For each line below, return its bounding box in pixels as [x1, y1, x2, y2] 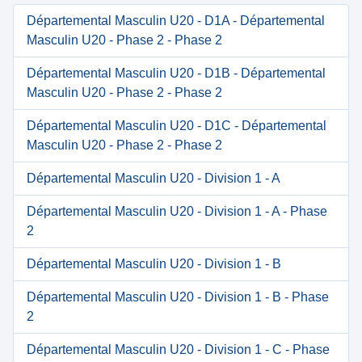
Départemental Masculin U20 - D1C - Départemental [27, 119, 326, 133]
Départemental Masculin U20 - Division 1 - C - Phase [27, 343, 330, 356]
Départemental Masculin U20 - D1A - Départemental [27, 14, 325, 27]
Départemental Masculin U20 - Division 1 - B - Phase [27, 290, 329, 304]
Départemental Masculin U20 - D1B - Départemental [27, 66, 326, 80]
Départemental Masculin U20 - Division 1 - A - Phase [27, 204, 327, 218]
